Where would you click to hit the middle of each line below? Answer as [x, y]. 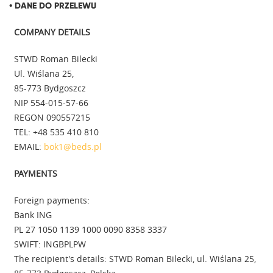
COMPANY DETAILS [52, 32]
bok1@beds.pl [72, 146]
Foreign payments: [52, 200]
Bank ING [33, 214]
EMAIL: [28, 146]
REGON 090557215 [52, 117]
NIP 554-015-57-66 [51, 102]
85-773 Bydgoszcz [50, 88]
